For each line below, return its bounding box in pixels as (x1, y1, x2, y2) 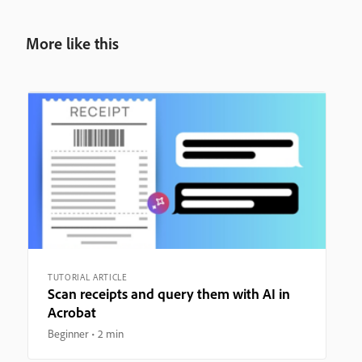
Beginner (48, 326, 88, 341)
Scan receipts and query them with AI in (48, 284, 290, 303)
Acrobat (48, 302, 96, 322)
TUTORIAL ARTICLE (48, 271, 128, 283)
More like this (26, 32, 119, 53)
